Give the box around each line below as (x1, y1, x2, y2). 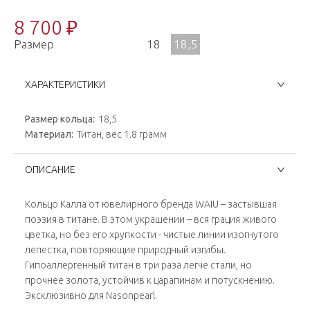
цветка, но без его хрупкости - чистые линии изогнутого (25, 229, 279, 240)
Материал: (25, 129, 73, 140)
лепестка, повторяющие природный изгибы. (25, 244, 226, 255)
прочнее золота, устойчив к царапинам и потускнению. (25, 275, 275, 286)
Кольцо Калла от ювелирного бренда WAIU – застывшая (25, 199, 277, 210)
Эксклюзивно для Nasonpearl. (25, 290, 157, 301)
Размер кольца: (25, 113, 95, 125)
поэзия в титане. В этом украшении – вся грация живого (25, 214, 277, 225)
